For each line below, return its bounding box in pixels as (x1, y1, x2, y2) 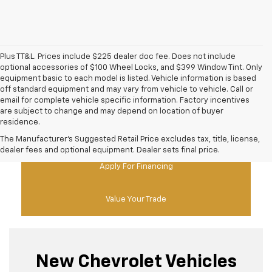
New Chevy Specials (98, 130, 174, 138)
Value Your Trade (106, 195, 166, 204)
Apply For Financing (99, 163, 173, 171)
